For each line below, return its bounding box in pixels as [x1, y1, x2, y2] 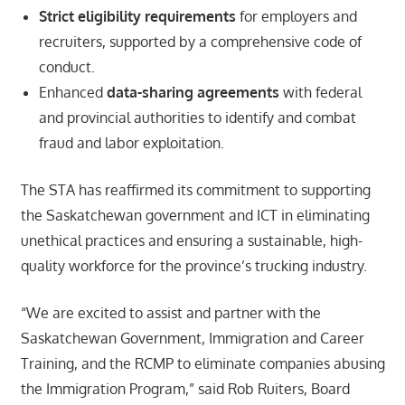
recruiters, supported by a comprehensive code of [38, 32, 362, 51]
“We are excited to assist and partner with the [20, 303, 321, 322]
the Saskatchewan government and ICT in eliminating [20, 205, 370, 224]
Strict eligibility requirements [38, 6, 236, 25]
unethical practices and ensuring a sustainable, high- [20, 231, 363, 250]
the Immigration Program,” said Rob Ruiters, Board [20, 379, 350, 398]
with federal [278, 82, 362, 101]
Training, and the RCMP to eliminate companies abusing [20, 353, 385, 372]
